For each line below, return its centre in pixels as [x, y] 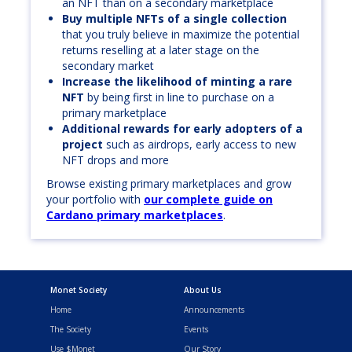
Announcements [214, 310]
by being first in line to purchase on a [181, 97]
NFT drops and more [115, 160]
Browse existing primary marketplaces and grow [169, 184]
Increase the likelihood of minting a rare [177, 82]
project [84, 145]
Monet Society [79, 290]
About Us [203, 290]
